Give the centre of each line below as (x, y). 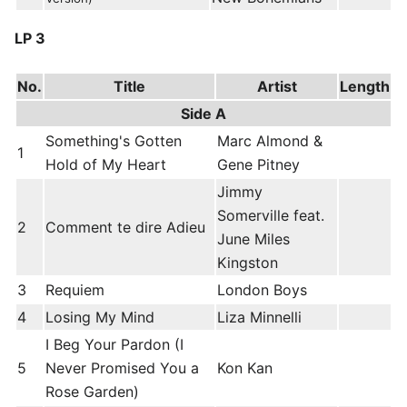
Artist (277, 87)
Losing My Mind (100, 318)
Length (365, 87)
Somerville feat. (271, 216)
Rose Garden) (92, 392)
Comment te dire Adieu (125, 228)
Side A (203, 114)
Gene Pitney (258, 165)
